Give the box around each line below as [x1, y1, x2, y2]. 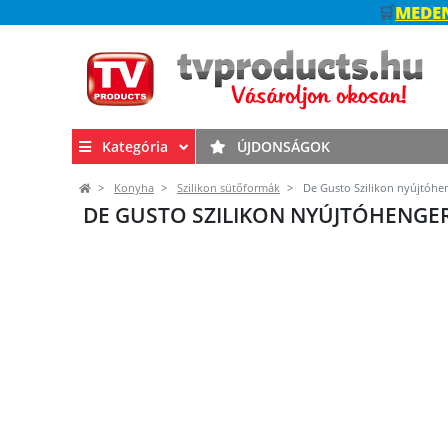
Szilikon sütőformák [177, 181, 280, 195]
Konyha [114, 181, 154, 195]
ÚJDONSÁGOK [233, 136, 330, 156]
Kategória [102, 136, 168, 156]
